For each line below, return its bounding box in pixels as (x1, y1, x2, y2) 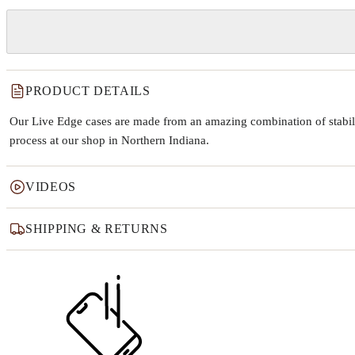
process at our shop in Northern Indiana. (10, 133, 209, 147)
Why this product (6, 261, 147, 283)
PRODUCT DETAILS (25, 83, 151, 97)
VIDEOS (25, 179, 76, 193)
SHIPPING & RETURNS (25, 221, 168, 235)
